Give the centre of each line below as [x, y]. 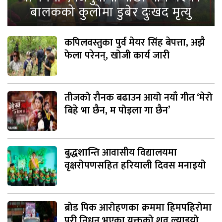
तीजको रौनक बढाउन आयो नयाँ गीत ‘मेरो [139, 97]
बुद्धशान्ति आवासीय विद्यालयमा [121, 152]
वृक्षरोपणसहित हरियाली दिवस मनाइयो [135, 165]
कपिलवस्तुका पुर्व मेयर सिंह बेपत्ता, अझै [135, 42]
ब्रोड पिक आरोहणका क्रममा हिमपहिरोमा [138, 207]
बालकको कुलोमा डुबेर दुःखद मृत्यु [111, 12]
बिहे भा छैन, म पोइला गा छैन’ [117, 110]
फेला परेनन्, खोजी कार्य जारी [117, 55]
